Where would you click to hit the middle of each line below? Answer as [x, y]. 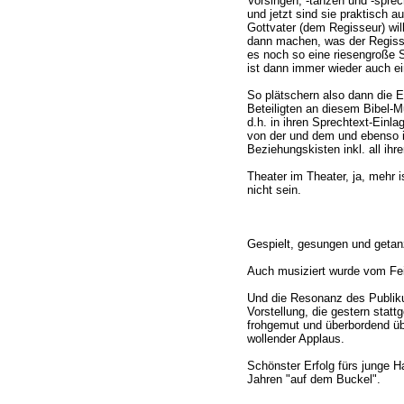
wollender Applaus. [295, 339]
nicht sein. [274, 190]
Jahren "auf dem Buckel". [313, 380]
